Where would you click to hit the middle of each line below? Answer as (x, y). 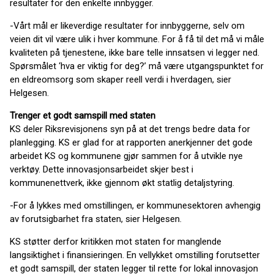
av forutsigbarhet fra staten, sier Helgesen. (96, 219)
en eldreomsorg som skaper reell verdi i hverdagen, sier (120, 80)
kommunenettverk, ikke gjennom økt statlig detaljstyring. (122, 183)
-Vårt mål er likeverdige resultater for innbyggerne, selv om (127, 26)
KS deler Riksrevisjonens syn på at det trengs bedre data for (130, 129)
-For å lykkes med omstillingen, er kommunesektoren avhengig (135, 206)
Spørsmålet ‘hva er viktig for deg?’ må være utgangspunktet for (137, 66)
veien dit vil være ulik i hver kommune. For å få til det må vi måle (137, 39)
